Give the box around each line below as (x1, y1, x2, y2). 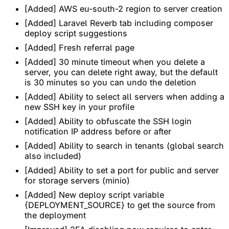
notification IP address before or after (25, 126, 171, 136)
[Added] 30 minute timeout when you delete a (25, 56, 205, 67)
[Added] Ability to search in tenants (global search (25, 140, 224, 151)
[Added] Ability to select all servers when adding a (25, 91, 224, 102)
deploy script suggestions (25, 28, 127, 38)
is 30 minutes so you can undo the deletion (25, 77, 196, 87)
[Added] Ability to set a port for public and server (25, 165, 219, 175)
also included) (25, 150, 81, 161)
